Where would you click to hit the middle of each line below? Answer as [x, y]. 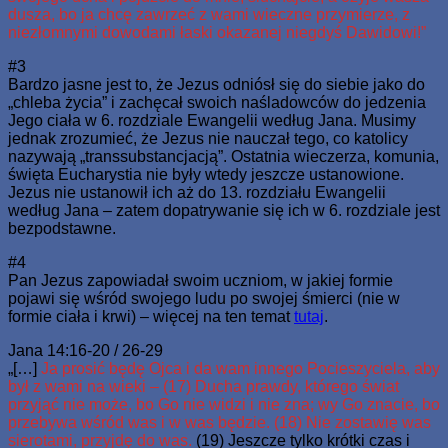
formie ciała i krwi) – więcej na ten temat [151, 316]
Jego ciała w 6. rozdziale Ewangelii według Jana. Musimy [212, 120]
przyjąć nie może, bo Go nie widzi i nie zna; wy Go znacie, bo [224, 404]
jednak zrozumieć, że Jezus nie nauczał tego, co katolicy [208, 138]
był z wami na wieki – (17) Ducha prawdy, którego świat [203, 386]
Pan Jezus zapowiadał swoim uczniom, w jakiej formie [200, 280]
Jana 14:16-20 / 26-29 [85, 350]
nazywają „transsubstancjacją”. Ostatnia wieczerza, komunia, [223, 156]
